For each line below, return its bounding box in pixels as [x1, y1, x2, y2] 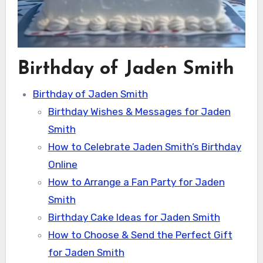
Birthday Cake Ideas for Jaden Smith [48, 211, 220, 224]
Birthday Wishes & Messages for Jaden [48, 106, 231, 118]
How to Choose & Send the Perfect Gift [48, 229, 232, 241]
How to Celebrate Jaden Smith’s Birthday [48, 141, 241, 153]
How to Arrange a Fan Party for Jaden [48, 176, 225, 188]
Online [48, 159, 77, 171]
